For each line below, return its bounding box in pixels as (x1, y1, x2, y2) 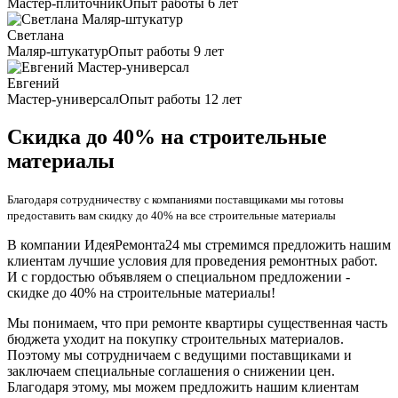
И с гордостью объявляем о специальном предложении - (7, 269, 350, 285)
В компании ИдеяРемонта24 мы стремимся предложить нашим (7, 237, 391, 253)
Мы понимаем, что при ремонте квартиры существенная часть (7, 315, 387, 331)
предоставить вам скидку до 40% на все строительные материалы (7, 209, 336, 223)
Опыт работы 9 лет (108, 44, 224, 60)
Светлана (7, 28, 64, 44)
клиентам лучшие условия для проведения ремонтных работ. (7, 253, 378, 269)
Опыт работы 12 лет (119, 92, 242, 107)
